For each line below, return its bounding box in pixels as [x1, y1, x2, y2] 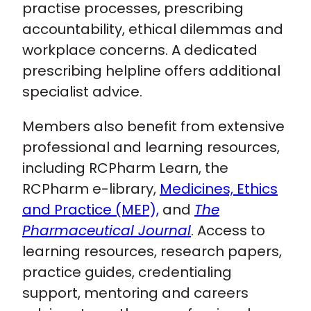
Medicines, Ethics [160, 179, 278, 199]
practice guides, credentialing [22, 262, 232, 282]
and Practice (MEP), [22, 200, 159, 219]
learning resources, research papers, [22, 242, 282, 261]
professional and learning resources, [22, 137, 280, 157]
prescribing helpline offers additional [22, 61, 280, 81]
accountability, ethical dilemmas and [22, 19, 283, 39]
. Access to [191, 221, 265, 240]
